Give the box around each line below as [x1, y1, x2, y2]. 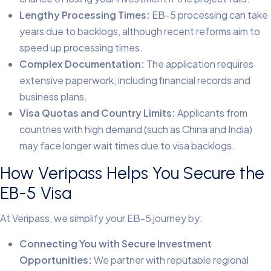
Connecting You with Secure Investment [19, 237, 212, 250]
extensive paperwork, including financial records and [19, 73, 250, 87]
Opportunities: [19, 253, 92, 266]
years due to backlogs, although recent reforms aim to [19, 24, 260, 38]
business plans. [19, 90, 87, 103]
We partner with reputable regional [92, 253, 249, 266]
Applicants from [175, 106, 247, 119]
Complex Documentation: [19, 57, 145, 70]
